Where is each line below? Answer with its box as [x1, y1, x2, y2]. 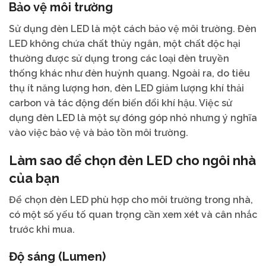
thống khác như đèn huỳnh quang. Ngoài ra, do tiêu [9, 68, 250, 80]
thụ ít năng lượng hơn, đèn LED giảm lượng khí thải [9, 83, 244, 94]
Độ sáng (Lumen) [9, 249, 106, 264]
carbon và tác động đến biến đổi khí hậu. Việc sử [9, 97, 232, 109]
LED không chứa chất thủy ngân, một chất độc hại [9, 38, 240, 50]
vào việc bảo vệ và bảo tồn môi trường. [9, 127, 188, 139]
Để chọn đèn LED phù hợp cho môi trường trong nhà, [9, 194, 253, 205]
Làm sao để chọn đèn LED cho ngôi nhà [9, 152, 256, 168]
